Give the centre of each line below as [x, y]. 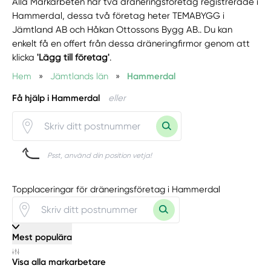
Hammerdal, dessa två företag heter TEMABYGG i [119, 15]
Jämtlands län [80, 76]
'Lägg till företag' [73, 57]
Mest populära [42, 237]
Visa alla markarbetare [59, 262]
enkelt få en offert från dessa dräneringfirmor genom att [131, 43]
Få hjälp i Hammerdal [56, 98]
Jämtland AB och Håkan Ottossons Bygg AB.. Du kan [122, 29]
